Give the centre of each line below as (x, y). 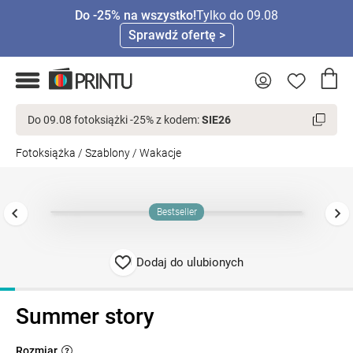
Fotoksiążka (46, 153)
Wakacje (160, 153)
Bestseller (176, 212)
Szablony (108, 153)
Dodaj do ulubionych (190, 263)
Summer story (85, 317)
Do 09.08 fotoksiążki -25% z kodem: (115, 120)
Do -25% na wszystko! (136, 15)
